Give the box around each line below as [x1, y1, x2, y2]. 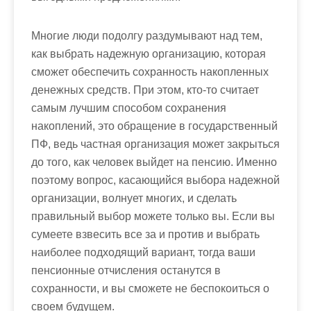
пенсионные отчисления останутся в [31, 264, 221, 276]
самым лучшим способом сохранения [31, 102, 226, 114]
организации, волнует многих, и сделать [31, 192, 237, 204]
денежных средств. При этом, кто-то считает [31, 84, 259, 96]
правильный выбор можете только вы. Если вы [31, 210, 275, 222]
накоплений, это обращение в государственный [31, 120, 278, 132]
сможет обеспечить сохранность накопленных [31, 66, 269, 78]
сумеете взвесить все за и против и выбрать [31, 228, 260, 240]
